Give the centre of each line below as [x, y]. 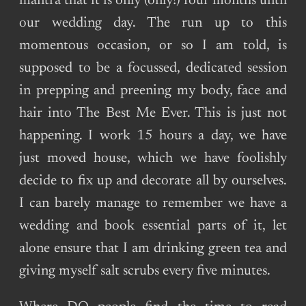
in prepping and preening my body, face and [153, 91]
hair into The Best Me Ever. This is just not [153, 113]
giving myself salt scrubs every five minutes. [145, 271]
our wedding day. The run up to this [153, 23]
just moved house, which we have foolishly [153, 158]
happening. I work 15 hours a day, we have [153, 136]
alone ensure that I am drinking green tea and [153, 249]
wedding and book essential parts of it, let [153, 226]
